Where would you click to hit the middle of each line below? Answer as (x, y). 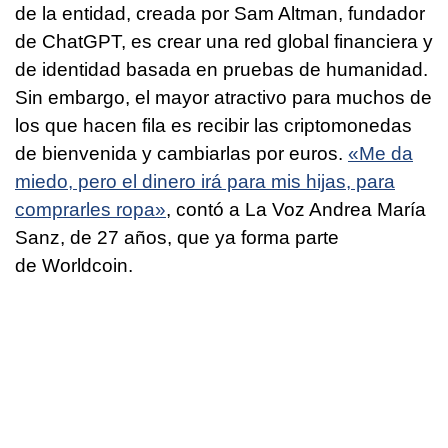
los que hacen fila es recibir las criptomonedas (213, 126)
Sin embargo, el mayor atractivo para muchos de (223, 98)
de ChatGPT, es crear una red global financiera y (224, 42)
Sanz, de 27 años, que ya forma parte (177, 238)
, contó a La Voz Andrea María (296, 210)
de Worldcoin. (74, 266)
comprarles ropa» (90, 210)
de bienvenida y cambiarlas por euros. (181, 154)
